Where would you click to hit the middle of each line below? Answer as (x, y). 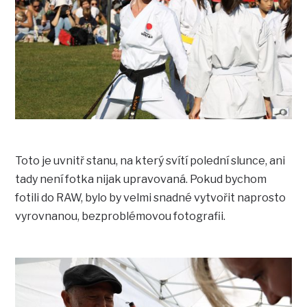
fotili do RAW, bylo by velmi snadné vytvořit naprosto (151, 197)
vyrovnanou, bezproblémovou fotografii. (121, 216)
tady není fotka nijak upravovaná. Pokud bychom (141, 179)
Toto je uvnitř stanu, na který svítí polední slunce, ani (150, 160)
